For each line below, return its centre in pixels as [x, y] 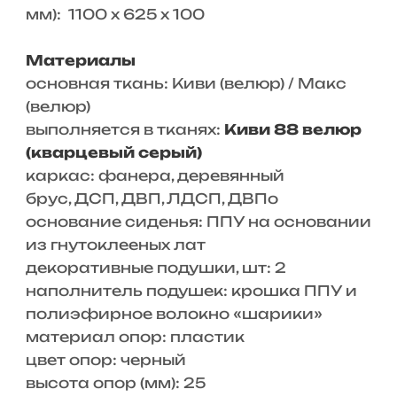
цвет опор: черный [105, 360]
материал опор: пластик [135, 337]
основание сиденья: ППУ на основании [198, 222]
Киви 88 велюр [292, 129]
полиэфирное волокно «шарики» [174, 314]
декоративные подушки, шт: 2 [156, 268]
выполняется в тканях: [125, 129]
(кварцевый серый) [113, 152]
